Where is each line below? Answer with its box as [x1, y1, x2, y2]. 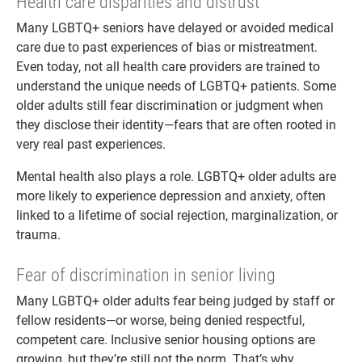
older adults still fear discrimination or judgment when [16, 97, 323, 113]
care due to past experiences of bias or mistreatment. [16, 39, 318, 55]
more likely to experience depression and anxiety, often [16, 187, 326, 204]
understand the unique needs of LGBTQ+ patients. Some [16, 78, 336, 94]
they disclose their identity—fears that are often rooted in [16, 116, 336, 133]
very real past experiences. [16, 136, 166, 152]
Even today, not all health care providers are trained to [16, 58, 320, 74]
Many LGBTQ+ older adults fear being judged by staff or [16, 293, 335, 309]
